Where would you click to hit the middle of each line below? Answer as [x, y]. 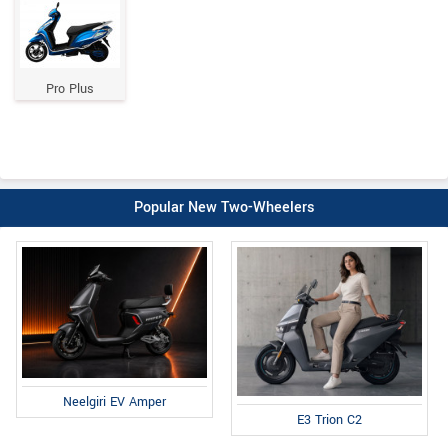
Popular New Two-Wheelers [224, 207]
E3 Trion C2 [330, 420]
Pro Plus [70, 89]
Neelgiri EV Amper [114, 401]
